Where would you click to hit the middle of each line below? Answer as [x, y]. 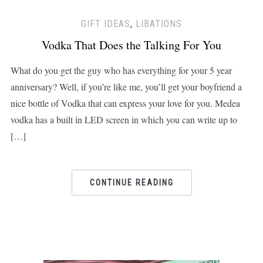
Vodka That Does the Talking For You [131, 45]
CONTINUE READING [131, 183]
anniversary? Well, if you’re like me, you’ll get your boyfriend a [126, 87]
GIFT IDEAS [106, 24]
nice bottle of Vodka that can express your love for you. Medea [125, 103]
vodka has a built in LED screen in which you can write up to [124, 120]
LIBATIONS [159, 24]
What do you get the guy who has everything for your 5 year [121, 70]
